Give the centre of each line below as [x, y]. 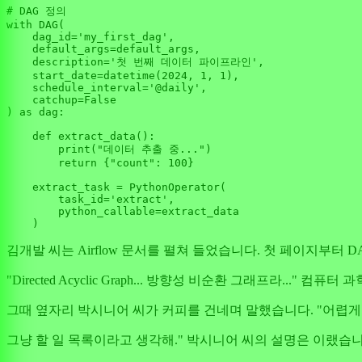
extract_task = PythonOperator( [116, 187]
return [78, 163]
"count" [133, 163]
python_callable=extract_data [123, 212]
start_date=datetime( [84, 76]
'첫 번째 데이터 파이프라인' [184, 62]
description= [58, 62]
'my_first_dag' [123, 37]
